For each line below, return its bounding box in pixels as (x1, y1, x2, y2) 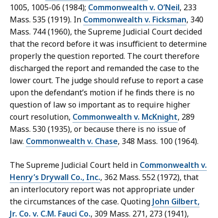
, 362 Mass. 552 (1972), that (100, 172, 199, 183)
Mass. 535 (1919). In (10, 14, 83, 25)
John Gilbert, (152, 196, 200, 207)
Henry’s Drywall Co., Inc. (10, 172, 100, 183)
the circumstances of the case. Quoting (10, 196, 152, 207)
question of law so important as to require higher (10, 99, 190, 110)
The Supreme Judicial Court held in (10, 160, 140, 171)
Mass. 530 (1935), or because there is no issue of (10, 124, 186, 135)
